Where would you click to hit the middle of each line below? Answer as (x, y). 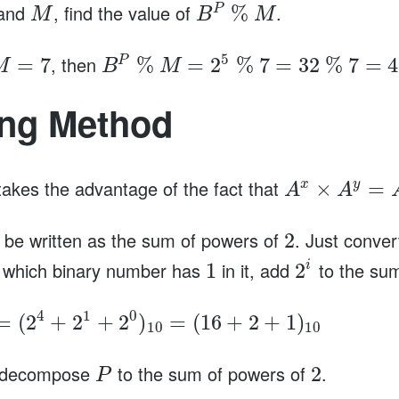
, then (76, 65)
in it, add (256, 270)
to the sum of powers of (211, 373)
